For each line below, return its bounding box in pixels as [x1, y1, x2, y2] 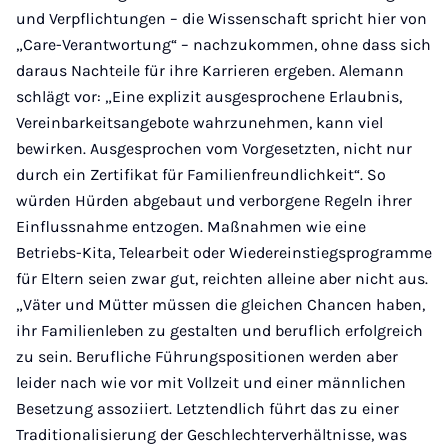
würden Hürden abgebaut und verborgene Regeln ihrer [16, 191, 412, 210]
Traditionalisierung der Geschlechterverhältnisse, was [16, 425, 407, 444]
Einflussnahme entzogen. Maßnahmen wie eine [16, 217, 366, 236]
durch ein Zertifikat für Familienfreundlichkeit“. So [16, 165, 386, 184]
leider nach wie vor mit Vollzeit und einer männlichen [16, 373, 406, 392]
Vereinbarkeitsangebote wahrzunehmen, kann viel [16, 113, 383, 132]
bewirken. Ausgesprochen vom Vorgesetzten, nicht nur [16, 139, 412, 158]
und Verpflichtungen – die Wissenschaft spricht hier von [16, 9, 427, 28]
